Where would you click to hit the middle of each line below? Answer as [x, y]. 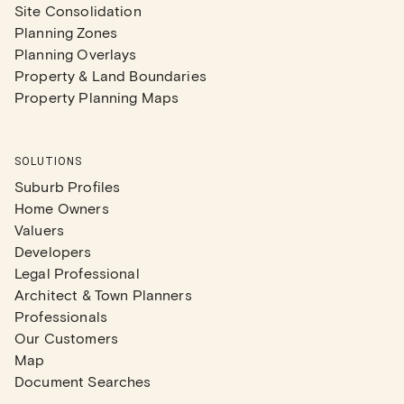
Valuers [40, 230]
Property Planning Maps [97, 97]
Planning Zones [66, 32]
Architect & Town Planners [103, 294]
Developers [53, 251]
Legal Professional [77, 273]
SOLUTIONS [48, 161]
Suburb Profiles [68, 186]
